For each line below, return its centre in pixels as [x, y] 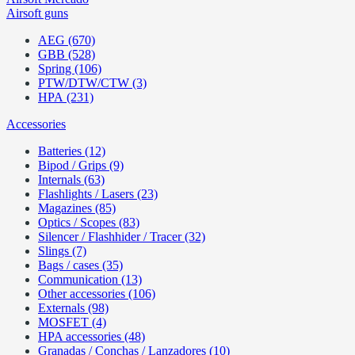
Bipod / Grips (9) [81, 165]
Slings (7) [62, 251]
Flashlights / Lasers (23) [98, 194]
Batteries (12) [72, 151]
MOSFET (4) [72, 322]
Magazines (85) [77, 208]
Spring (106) [70, 69]
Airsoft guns [37, 13]
